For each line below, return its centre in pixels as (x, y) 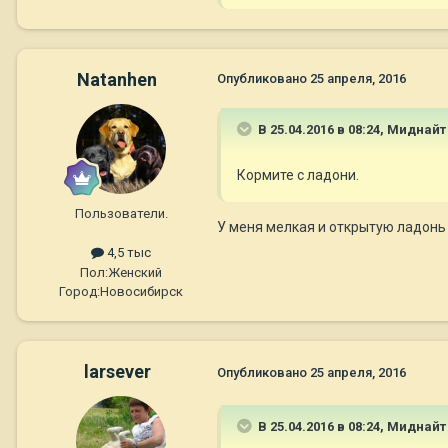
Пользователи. (121, 214)
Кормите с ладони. (298, 175)
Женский (135, 272)
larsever (117, 371)
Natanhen (117, 80)
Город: (79, 291)
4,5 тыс (127, 253)
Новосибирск (141, 291)
